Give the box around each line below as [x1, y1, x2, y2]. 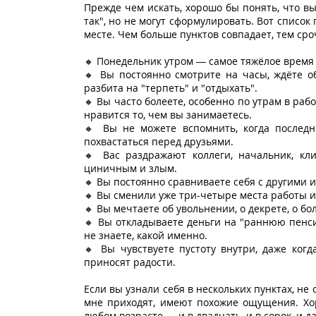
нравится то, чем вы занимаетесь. [83, 108, 252, 121]
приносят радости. [83, 255, 176, 269]
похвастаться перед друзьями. [83, 135, 233, 148]
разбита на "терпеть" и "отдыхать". [83, 81, 257, 95]
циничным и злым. [83, 162, 177, 175]
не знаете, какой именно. [83, 229, 207, 242]
